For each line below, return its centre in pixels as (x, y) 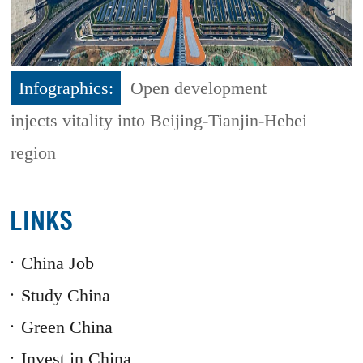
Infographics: (66, 89)
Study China (65, 295)
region (34, 154)
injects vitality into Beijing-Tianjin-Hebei (159, 121)
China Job (57, 264)
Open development (199, 89)
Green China (66, 327)
